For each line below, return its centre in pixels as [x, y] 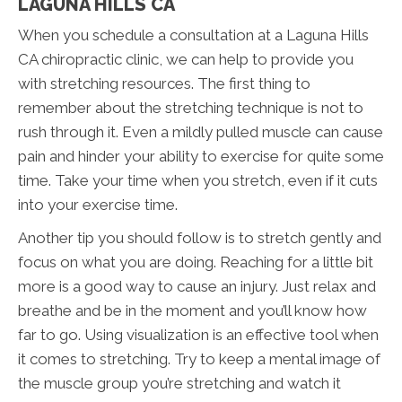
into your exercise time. [98, 204]
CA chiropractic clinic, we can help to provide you [186, 59]
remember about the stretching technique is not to [191, 107]
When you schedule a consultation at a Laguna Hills [193, 35]
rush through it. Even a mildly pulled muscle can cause [201, 131]
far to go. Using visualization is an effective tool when [198, 334]
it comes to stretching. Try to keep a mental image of [199, 358]
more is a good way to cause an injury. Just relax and [197, 286]
